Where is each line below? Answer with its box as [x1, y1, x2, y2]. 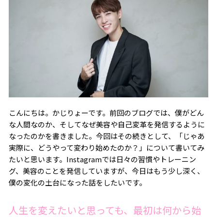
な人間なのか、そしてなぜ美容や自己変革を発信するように [8, 119, 205, 130]
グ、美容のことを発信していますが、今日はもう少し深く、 [8, 166, 204, 176]
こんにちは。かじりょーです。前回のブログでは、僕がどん [8, 108, 204, 118]
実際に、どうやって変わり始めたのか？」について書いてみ [8, 142, 204, 153]
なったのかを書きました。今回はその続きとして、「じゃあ [8, 131, 204, 141]
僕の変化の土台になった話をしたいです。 [8, 177, 146, 188]
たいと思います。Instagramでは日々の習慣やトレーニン [8, 154, 196, 165]
